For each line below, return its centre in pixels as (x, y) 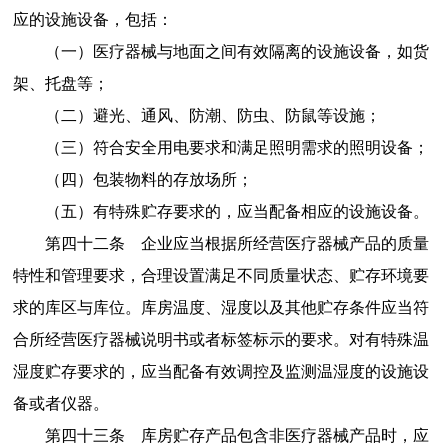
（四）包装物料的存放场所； (148, 179)
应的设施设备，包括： (92, 19)
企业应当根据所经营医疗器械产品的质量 (284, 243)
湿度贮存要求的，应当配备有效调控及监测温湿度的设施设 (220, 371)
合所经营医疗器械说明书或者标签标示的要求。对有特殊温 (220, 339)
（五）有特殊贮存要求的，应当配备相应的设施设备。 (236, 211)
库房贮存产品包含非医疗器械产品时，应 (284, 435)
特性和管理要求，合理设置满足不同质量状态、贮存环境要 (220, 275)
